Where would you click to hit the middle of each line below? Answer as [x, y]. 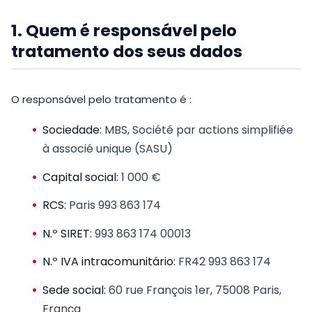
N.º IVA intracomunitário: [109, 262]
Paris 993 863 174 [114, 205]
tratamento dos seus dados [127, 52]
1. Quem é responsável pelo [124, 31]
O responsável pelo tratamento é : [101, 100]
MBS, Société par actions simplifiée [197, 130]
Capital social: [80, 177]
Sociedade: [72, 130]
